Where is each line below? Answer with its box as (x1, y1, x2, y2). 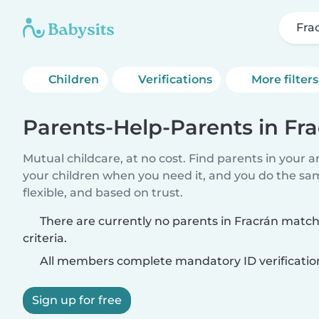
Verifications (138, 73, 213, 86)
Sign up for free (32, 293, 122, 307)
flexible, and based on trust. (23, 186, 183, 199)
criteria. (23, 231, 67, 245)
